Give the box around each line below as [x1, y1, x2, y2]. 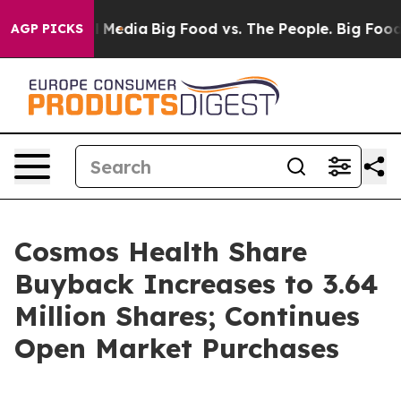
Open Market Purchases [14, 331, 339, 365]
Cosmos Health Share [14, 235, 307, 269]
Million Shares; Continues [14, 299, 360, 333]
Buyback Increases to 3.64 [14, 267, 379, 301]
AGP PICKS [11, 21, 83, 37]
